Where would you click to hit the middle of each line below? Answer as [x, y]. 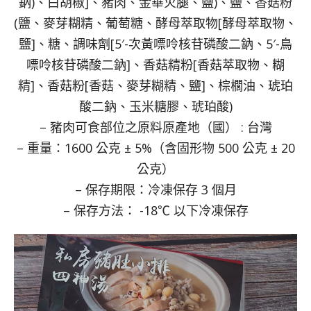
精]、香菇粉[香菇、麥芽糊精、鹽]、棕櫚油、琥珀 [155, 86]
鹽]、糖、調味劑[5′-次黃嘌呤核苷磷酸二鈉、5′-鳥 [155, 44]
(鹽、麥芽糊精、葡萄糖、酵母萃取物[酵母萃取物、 [155, 23]
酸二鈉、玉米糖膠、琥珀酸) [155, 107]
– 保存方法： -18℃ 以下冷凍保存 [155, 211]
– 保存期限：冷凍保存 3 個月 [155, 190]
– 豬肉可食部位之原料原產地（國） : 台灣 [155, 127]
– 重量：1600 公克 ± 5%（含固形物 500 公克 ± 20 [155, 148]
